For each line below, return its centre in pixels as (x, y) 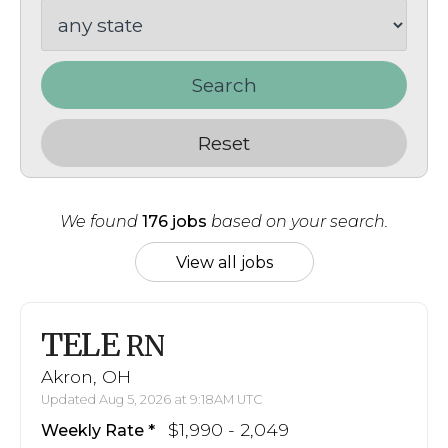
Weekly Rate (92, 430)
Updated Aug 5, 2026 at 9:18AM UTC (152, 399)
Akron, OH (86, 376)
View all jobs (224, 262)
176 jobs (174, 221)
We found (101, 221)
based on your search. (297, 221)
